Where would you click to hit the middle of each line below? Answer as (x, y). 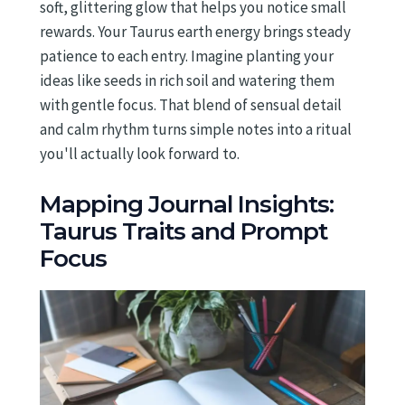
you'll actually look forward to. (140, 154)
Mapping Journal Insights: (187, 205)
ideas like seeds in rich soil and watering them (187, 81)
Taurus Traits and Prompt (184, 232)
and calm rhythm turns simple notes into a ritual (196, 130)
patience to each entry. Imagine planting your (187, 57)
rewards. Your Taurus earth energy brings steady (195, 32)
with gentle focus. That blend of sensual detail (191, 105)
